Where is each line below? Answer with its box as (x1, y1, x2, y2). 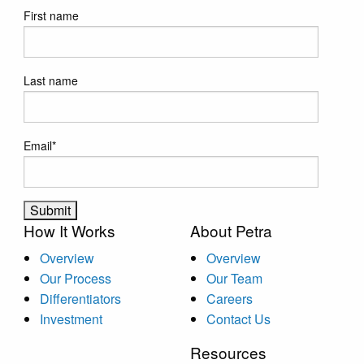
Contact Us (206, 309, 271, 328)
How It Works (23, 219, 115, 241)
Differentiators (39, 288, 121, 308)
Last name (23, 71, 78, 89)
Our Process (39, 268, 111, 288)
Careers (206, 288, 253, 308)
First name (23, 6, 79, 24)
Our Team (206, 268, 262, 288)
